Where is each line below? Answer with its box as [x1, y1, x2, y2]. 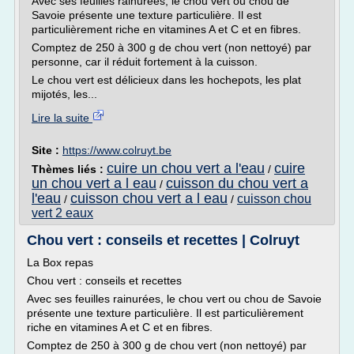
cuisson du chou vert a [166, 175, 308, 191]
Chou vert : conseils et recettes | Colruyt [27, 232, 299, 248]
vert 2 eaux [32, 206, 93, 220]
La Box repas [27, 256, 93, 269]
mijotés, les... [32, 88, 97, 100]
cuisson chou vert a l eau [70, 190, 228, 206]
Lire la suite [32, 111, 92, 124]
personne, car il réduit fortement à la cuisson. [32, 55, 258, 68]
